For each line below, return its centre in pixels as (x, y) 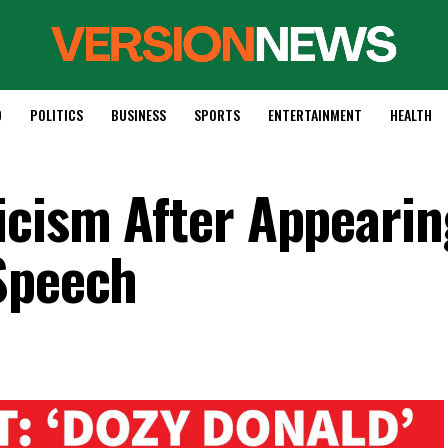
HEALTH (410, 114)
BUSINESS (138, 114)
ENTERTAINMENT (314, 114)
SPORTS (216, 114)
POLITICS (56, 114)
